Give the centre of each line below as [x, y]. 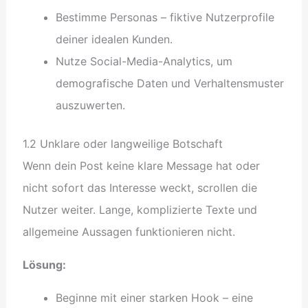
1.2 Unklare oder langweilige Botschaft [122, 143]
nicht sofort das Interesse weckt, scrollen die [140, 187]
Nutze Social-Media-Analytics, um [144, 61]
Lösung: [44, 264]
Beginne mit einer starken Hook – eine [154, 297]
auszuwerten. [90, 105]
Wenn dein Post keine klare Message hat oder [141, 165]
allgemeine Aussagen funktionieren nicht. [129, 231]
